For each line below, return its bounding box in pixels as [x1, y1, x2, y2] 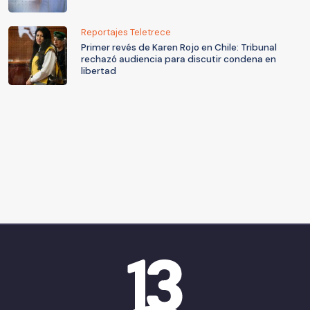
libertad [81, 64, 116, 77]
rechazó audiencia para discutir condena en [81, 53, 276, 65]
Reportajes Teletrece [81, 26, 171, 38]
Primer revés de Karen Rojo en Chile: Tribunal [81, 41, 277, 53]
